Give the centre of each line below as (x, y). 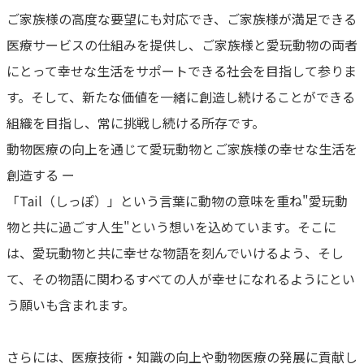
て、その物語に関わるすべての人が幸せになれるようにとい (181, 279)
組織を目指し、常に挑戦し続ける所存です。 (136, 123)
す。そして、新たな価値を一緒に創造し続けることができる (181, 97)
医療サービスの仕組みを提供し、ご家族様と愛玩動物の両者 (182, 45)
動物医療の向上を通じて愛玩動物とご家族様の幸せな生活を (182, 149)
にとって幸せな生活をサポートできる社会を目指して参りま (182, 71)
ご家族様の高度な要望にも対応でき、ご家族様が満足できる (182, 19)
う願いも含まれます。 (71, 305)
